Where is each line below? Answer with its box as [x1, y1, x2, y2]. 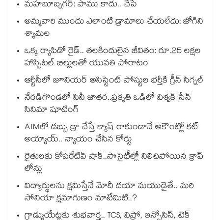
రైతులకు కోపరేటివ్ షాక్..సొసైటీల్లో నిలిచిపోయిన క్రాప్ [25, 150, 203, 165]
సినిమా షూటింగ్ [25, 104, 79, 118]
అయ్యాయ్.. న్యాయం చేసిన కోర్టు [25, 133, 132, 148]
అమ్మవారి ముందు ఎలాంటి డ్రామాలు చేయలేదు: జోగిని [25, 15, 203, 30]
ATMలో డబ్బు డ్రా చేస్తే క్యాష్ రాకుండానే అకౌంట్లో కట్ [25, 121, 198, 136]
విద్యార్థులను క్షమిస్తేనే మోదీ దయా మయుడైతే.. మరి [25, 180, 194, 194]
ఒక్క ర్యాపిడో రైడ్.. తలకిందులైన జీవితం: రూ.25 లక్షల [25, 45, 201, 59]
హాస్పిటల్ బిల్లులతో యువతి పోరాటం [25, 57, 148, 72]
